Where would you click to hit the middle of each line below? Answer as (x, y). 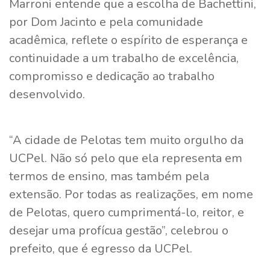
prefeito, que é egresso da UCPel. (101, 248)
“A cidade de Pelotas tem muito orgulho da (126, 140)
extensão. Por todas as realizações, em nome (131, 194)
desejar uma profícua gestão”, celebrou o (119, 230)
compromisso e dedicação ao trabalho (112, 76)
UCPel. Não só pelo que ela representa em (126, 158)
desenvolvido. (47, 94)
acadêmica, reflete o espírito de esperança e (128, 40)
